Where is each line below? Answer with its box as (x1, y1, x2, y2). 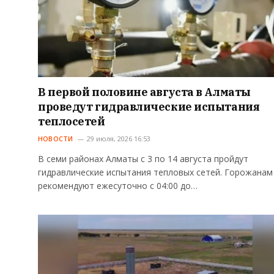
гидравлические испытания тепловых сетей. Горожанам (38, 166, 273, 178)
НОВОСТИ (38, 133, 73, 143)
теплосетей (38, 114, 105, 128)
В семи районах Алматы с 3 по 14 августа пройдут (38, 152, 248, 165)
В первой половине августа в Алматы (38, 84, 251, 99)
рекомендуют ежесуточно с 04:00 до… (38, 179, 198, 191)
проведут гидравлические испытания (38, 99, 260, 114)
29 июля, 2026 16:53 (86, 133, 150, 143)
